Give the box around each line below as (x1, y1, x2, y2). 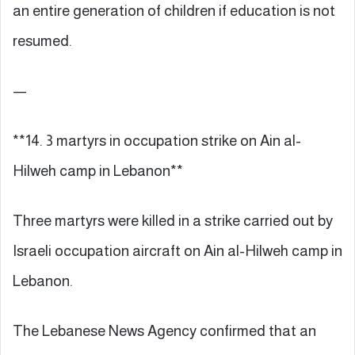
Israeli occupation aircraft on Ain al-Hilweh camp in (13, 242, 342, 259)
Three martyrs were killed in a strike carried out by (13, 212, 333, 229)
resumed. (13, 32, 72, 49)
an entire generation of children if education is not (13, 2, 335, 19)
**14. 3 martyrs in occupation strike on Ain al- (13, 132, 301, 149)
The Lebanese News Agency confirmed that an (13, 322, 316, 339)
